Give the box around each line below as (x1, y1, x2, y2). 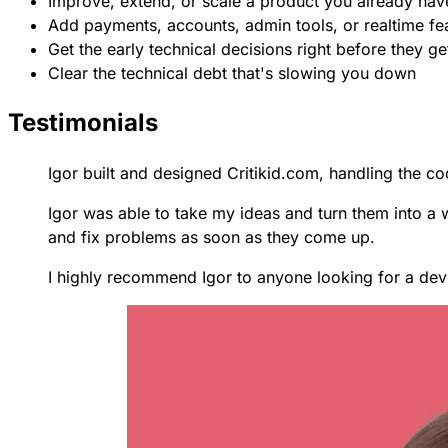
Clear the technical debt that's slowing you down (48, 62, 416, 83)
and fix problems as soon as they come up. (48, 226, 375, 247)
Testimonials (8, 107, 158, 137)
